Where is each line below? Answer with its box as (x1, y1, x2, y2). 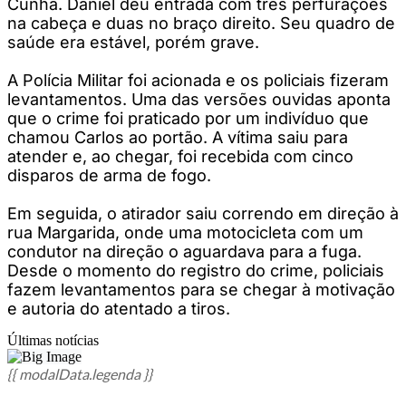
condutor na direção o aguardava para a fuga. (7, 241, 362, 261)
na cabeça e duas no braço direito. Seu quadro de (7, 13, 395, 33)
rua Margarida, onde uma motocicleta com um (7, 222, 363, 242)
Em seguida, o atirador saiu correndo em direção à (7, 203, 399, 223)
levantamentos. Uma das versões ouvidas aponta (7, 89, 391, 109)
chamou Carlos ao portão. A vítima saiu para (7, 127, 348, 147)
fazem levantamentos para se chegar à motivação (7, 279, 395, 299)
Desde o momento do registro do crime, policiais (7, 260, 384, 280)
